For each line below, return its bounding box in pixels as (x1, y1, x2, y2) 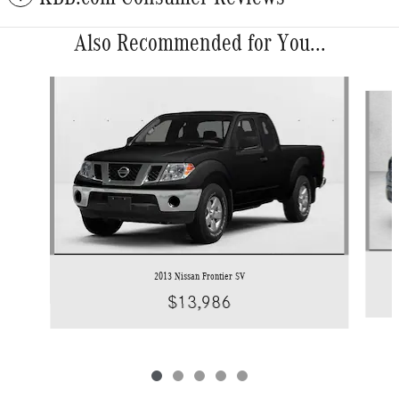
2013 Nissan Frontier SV (153, 270, 245, 283)
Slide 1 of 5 (6, 77, 64, 93)
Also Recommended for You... (73, 29, 326, 57)
